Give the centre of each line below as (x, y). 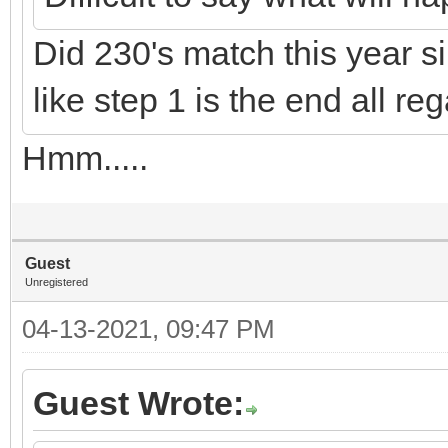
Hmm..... (85, 157)
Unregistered (56, 281)
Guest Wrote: (138, 402)
